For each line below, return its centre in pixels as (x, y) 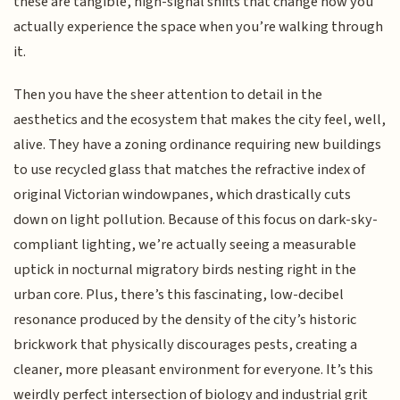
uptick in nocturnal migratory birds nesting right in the (185, 270)
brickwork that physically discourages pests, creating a (186, 345)
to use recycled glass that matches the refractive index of (190, 170)
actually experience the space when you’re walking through (199, 26)
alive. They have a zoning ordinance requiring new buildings (198, 145)
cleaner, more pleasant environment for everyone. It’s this (194, 370)
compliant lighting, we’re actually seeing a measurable (185, 245)
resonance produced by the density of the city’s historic (185, 320)
